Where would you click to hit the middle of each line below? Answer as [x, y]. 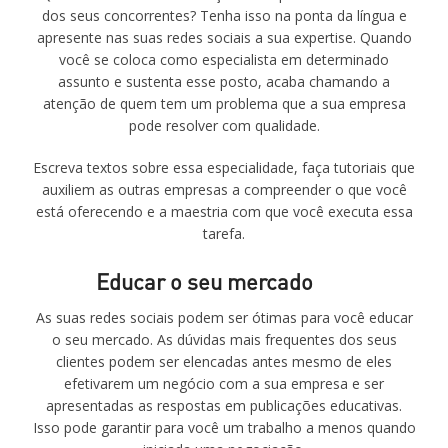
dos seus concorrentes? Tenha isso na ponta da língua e [224, 15]
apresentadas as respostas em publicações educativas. [224, 405]
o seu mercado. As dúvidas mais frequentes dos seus [224, 339]
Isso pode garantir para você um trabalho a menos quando [224, 427]
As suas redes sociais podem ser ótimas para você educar [224, 317]
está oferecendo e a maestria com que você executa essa [224, 211]
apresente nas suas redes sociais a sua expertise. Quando [224, 37]
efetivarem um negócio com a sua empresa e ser [224, 383]
